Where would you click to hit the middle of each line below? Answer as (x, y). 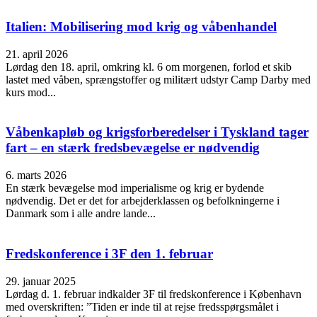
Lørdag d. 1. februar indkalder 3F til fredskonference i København (154, 294)
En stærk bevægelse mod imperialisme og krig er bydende (135, 188)
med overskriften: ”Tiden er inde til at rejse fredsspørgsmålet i (142, 306)
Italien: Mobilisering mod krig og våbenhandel (141, 27)
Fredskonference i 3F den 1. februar (109, 253)
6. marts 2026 (36, 175)
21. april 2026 (37, 54)
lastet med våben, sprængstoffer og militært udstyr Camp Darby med (158, 79)
